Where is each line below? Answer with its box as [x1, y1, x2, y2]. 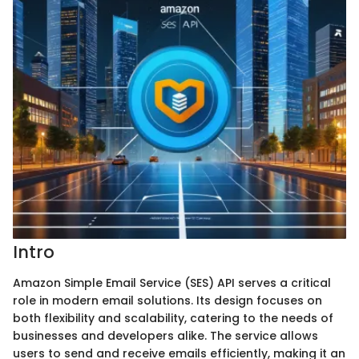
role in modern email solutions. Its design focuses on [13, 292, 322, 309]
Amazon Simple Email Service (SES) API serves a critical [13, 274, 331, 291]
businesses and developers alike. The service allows [13, 327, 318, 344]
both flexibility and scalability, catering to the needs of [13, 309, 333, 326]
